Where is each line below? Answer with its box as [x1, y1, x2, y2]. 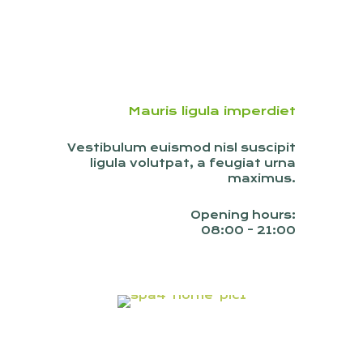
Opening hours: [190, 208, 296, 221]
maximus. [228, 172, 296, 185]
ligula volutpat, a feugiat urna [90, 156, 296, 169]
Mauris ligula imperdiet [128, 104, 296, 118]
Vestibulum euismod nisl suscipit [67, 141, 296, 154]
